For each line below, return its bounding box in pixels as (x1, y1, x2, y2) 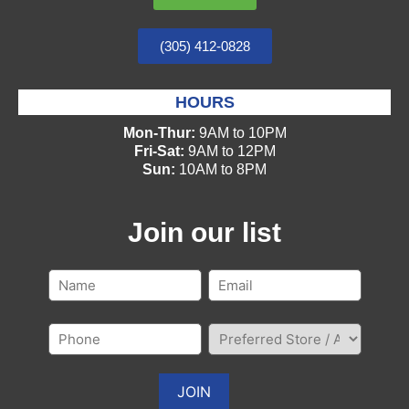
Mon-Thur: (122, 124, 195, 141)
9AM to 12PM (184, 142, 276, 159)
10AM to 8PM (175, 161, 267, 177)
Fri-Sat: (133, 142, 184, 159)
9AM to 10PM (194, 124, 287, 141)
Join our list (128, 216, 281, 247)
